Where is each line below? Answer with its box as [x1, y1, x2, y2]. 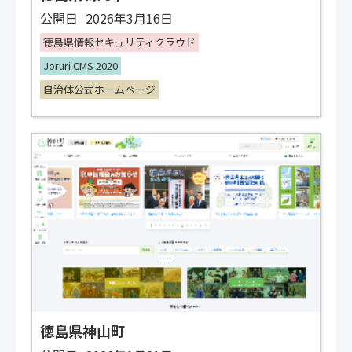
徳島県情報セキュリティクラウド [43, 35, 196, 50]
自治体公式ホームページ [43, 82, 156, 97]
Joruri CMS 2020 [43, 58, 118, 74]
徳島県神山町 [40, 321, 125, 342]
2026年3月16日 [86, 9, 173, 28]
